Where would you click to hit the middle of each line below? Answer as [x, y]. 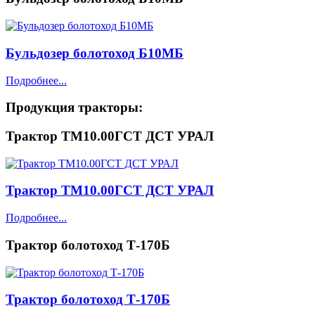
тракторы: [109, 108]
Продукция [40, 108]
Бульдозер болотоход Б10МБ [95, 53]
